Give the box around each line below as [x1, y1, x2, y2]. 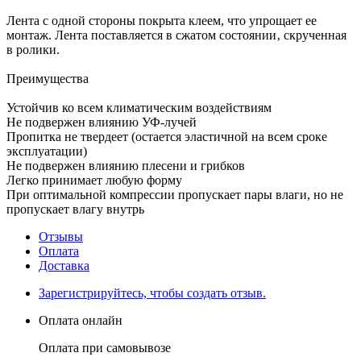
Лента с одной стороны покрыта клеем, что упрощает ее [6, 13, 317, 27]
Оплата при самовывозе [39, 340, 171, 355]
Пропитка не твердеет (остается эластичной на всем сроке [6, 129, 327, 143]
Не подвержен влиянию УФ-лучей [6, 114, 197, 129]
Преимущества [6, 71, 89, 85]
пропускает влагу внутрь [6, 201, 144, 216]
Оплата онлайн [39, 313, 122, 327]
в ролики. [6, 42, 60, 56]
